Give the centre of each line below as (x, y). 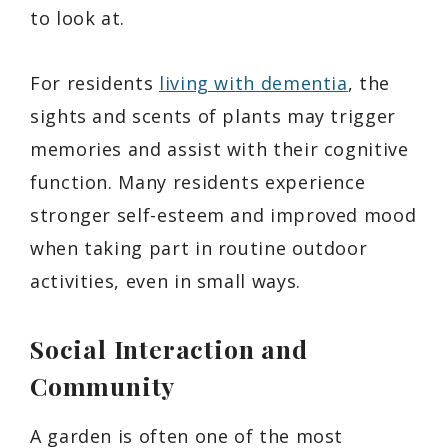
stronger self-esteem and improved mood (223, 215)
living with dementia (253, 83)
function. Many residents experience (198, 182)
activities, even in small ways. (165, 281)
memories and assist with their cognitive (219, 149)
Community (103, 386)
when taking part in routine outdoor (199, 248)
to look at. (78, 18)
